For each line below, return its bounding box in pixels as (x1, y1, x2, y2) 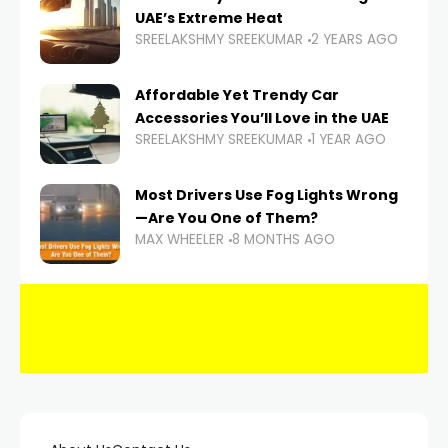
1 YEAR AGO (311, 130, 386, 150)
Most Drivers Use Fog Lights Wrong (135, 185, 398, 206)
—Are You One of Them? (135, 208, 318, 229)
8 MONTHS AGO (232, 230, 335, 250)
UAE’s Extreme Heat (135, 8, 283, 29)
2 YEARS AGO (311, 30, 398, 50)
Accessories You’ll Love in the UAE (135, 108, 389, 129)
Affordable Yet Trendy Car (135, 85, 339, 106)
